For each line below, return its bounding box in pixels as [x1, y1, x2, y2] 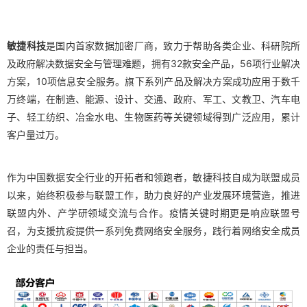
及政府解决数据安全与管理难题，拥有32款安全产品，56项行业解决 [7, 57, 300, 69]
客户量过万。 [7, 128, 64, 140]
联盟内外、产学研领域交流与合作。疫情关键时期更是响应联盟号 [7, 206, 300, 219]
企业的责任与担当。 [7, 242, 93, 254]
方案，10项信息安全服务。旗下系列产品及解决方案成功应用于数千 [7, 75, 300, 87]
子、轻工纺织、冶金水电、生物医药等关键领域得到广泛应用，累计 [7, 110, 300, 123]
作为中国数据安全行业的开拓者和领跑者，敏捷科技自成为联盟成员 [7, 171, 300, 183]
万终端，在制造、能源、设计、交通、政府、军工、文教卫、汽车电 [7, 93, 300, 105]
